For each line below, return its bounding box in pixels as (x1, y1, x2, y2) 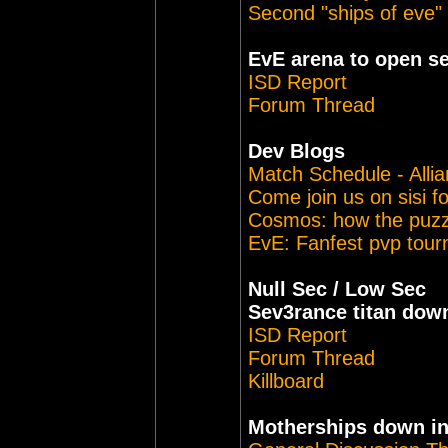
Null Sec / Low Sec (248, 278, 426, 300)
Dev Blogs (248, 140, 345, 162)
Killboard (248, 370, 324, 392)
